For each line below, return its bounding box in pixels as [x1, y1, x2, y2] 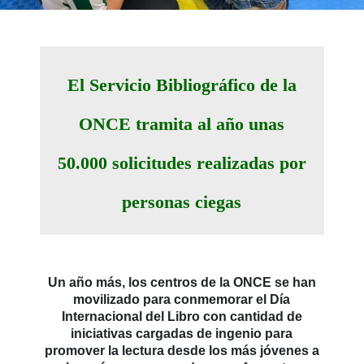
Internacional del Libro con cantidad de [61, 310, 302, 323]
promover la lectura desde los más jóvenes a [44, 344, 319, 357]
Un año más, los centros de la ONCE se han [47, 275, 316, 289]
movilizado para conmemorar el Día [73, 292, 291, 306]
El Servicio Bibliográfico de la [67, 75, 297, 95]
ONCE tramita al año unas [79, 114, 285, 134]
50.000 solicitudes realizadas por [57, 153, 306, 173]
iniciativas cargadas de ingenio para [71, 327, 293, 340]
